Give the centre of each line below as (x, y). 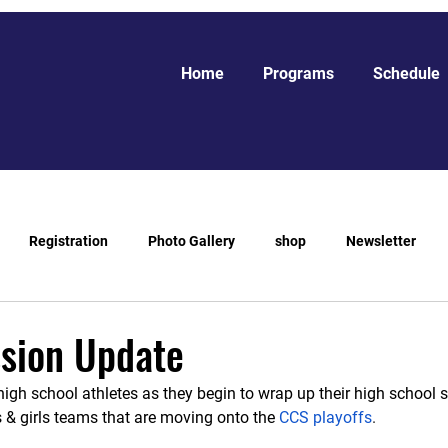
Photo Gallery (191, 240)
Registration (68, 240)
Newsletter (381, 240)
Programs (298, 73)
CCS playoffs (325, 417)
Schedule (406, 73)
